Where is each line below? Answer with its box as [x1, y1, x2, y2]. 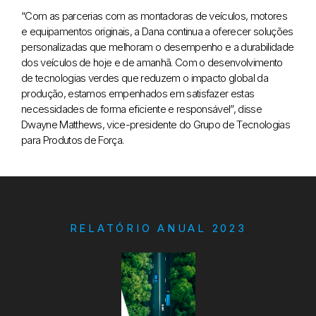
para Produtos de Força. [21, 133, 124, 147]
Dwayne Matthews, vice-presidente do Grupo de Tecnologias [21, 117, 290, 131]
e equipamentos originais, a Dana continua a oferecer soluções [21, 24, 293, 38]
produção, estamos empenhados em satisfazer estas [21, 86, 255, 100]
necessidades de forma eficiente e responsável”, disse [21, 102, 262, 116]
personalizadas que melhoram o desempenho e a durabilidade [21, 39, 294, 54]
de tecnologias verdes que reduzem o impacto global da [21, 71, 268, 85]
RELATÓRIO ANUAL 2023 [69, 221, 247, 236]
